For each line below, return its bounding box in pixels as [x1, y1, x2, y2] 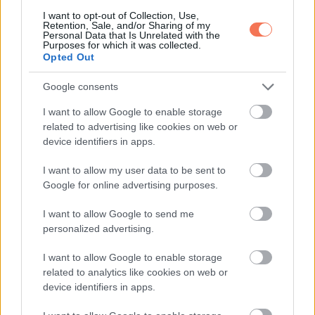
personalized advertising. [43, 222, 154, 234]
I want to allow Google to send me [43, 207, 194, 219]
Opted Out [43, 51, 95, 63]
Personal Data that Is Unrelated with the [43, 29, 220, 41]
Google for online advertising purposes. [43, 179, 218, 191]
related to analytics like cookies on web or [43, 266, 228, 278]
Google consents [43, 81, 118, 92]
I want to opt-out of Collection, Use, [43, 9, 199, 21]
